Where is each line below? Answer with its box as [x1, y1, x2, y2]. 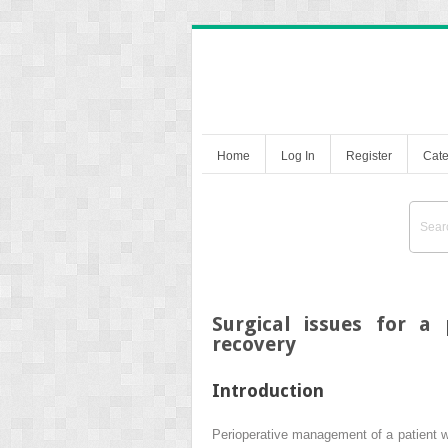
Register [346, 148, 392, 163]
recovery [212, 331, 296, 356]
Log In [281, 148, 315, 163]
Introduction [212, 379, 324, 401]
